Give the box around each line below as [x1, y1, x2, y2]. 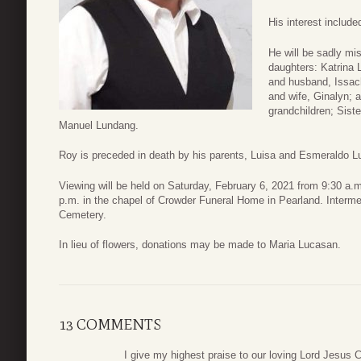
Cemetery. [59, 208, 106, 221]
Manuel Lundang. [59, 118, 139, 131]
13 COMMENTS [59, 315, 161, 334]
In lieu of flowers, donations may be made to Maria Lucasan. [59, 239, 341, 251]
